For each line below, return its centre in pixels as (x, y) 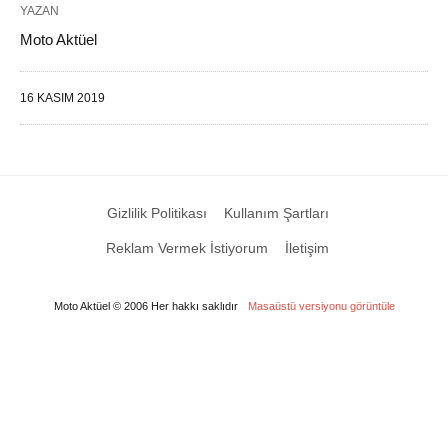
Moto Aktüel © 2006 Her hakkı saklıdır (145, 306)
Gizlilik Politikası (156, 213)
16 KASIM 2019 (62, 98)
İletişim (307, 248)
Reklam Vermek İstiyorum (187, 248)
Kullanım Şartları (276, 213)
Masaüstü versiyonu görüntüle (321, 306)
